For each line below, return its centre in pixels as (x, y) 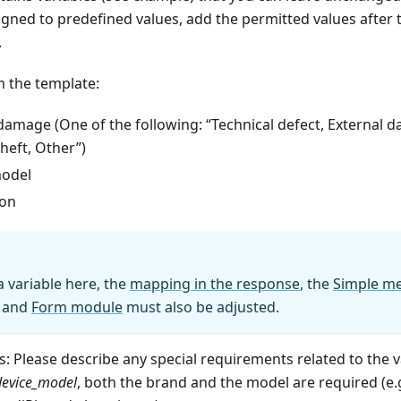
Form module (77, 307)
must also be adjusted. (201, 307)
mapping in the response (215, 284)
